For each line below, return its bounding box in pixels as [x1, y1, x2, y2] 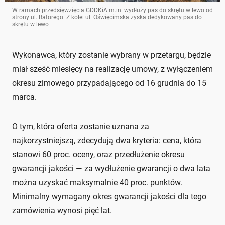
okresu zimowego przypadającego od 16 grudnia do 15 [12, 78, 206, 88]
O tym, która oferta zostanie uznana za [12, 122, 149, 132]
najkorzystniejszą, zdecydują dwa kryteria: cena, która [12, 136, 201, 146]
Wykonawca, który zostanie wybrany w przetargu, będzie [12, 50, 211, 60]
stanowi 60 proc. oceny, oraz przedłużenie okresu [12, 150, 185, 160]
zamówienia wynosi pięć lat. [12, 206, 112, 216]
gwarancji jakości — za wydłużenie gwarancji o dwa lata [12, 164, 210, 174]
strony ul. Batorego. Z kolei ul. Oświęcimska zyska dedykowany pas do [12, 14, 202, 21]
